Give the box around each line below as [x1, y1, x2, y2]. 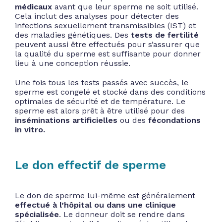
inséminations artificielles [15, 115, 117, 125]
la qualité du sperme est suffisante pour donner [15, 49, 201, 58]
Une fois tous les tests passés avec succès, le [15, 77, 188, 87]
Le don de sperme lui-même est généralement [15, 190, 195, 200]
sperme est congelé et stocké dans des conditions [15, 87, 206, 97]
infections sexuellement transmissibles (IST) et [15, 20, 196, 30]
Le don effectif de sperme [15, 158, 166, 172]
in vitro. [15, 124, 45, 134]
